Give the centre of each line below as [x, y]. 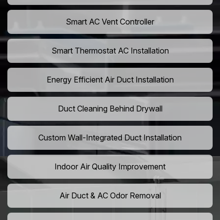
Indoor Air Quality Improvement [110, 167]
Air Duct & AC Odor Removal [110, 196]
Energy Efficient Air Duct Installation [110, 80]
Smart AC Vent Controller [110, 22]
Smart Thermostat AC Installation [110, 51]
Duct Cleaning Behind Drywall [110, 109]
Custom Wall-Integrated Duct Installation [110, 138]
